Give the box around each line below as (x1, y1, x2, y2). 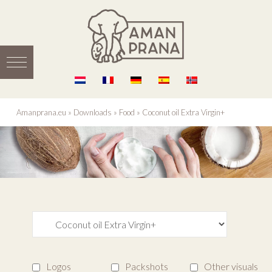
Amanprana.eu (16, 107, 66, 118)
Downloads (73, 107, 112, 118)
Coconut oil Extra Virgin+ (141, 107, 225, 118)
